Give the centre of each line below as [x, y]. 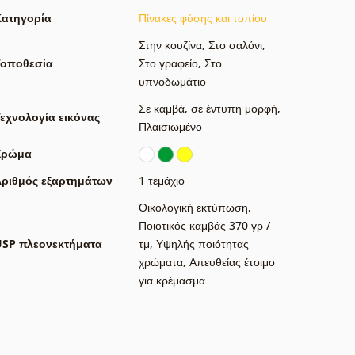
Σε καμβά [162, 108]
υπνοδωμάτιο [172, 81]
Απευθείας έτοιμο [232, 261]
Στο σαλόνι [235, 44]
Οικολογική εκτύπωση [193, 207]
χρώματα [161, 261]
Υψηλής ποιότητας [202, 243]
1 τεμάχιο [162, 180]
